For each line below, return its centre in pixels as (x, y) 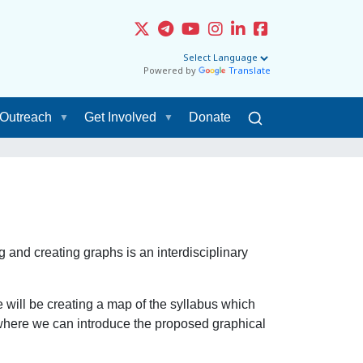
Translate (250, 71)
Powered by (171, 71)
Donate (209, 117)
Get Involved (120, 117)
